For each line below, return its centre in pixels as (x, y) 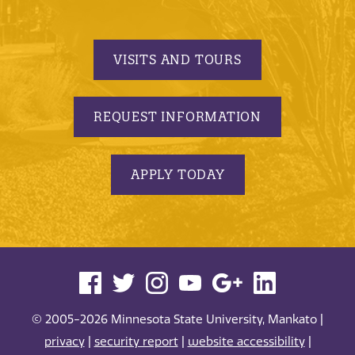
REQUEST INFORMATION (177, 117)
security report (136, 342)
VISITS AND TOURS (177, 59)
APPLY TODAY (177, 174)
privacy (64, 342)
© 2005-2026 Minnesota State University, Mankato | (177, 320)
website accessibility (246, 342)
